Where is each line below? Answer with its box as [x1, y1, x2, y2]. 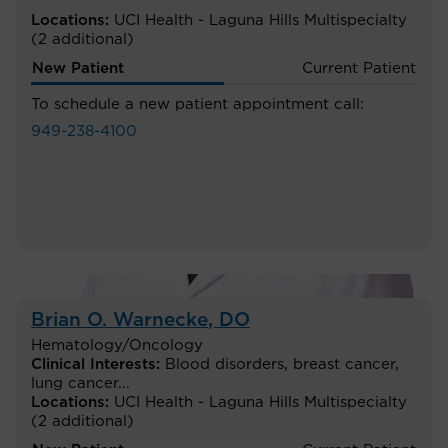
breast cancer [293, 356, 395, 372]
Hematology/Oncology [31, 337, 203, 353]
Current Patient [302, 60, 416, 76]
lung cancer [31, 375, 118, 391]
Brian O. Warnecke [31, 310, 208, 330]
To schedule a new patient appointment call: [31, 96, 364, 112]
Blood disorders [165, 356, 284, 372]
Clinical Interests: [31, 356, 165, 372]
